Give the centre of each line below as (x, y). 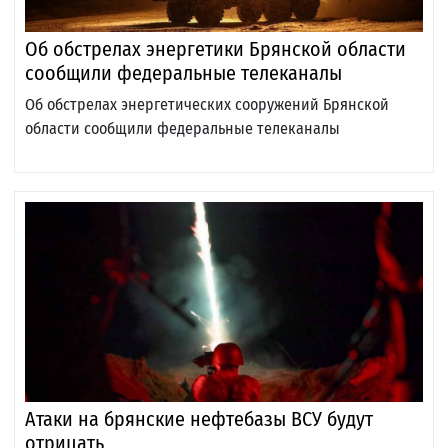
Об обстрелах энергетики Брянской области (215, 49)
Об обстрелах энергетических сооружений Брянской (207, 105)
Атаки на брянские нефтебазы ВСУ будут (199, 419)
